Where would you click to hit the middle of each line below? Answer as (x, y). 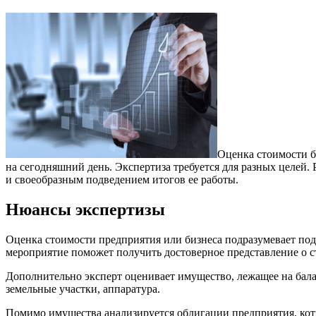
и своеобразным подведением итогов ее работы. (122, 179)
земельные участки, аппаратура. (83, 288)
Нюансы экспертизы (85, 209)
